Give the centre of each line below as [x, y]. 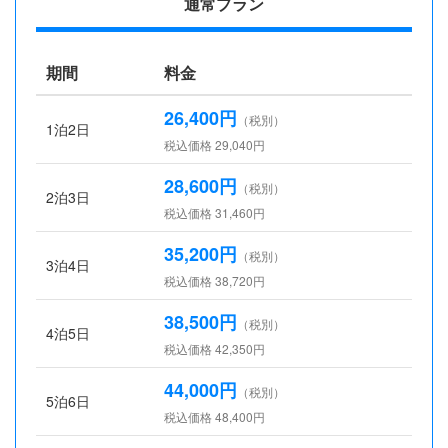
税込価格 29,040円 [214, 144]
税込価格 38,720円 [214, 280]
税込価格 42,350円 [214, 348]
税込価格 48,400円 [214, 416]
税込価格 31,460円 [214, 212]
